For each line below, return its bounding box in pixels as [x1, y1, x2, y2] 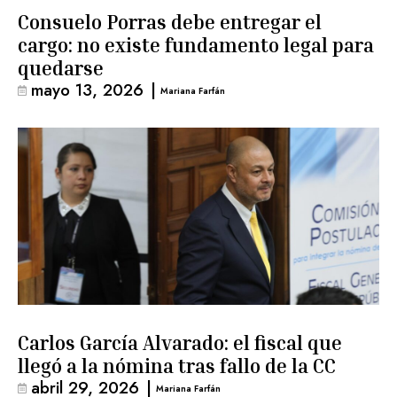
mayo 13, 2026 [31, 78, 144, 102]
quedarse [18, 57, 104, 80]
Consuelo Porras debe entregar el [18, 11, 322, 34]
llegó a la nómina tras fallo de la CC [18, 354, 336, 378]
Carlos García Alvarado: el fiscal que [18, 331, 342, 354]
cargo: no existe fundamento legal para [18, 34, 374, 57]
